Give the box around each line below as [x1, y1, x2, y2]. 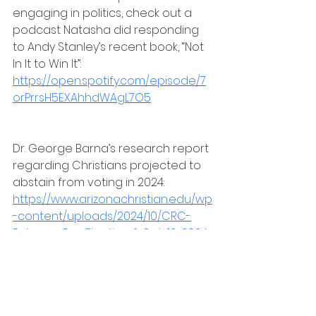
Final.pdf [13, 241, 58, 258]
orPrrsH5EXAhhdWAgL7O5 [13, 89, 151, 106]
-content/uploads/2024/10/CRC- [13, 207, 191, 224]
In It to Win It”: [13, 55, 84, 72]
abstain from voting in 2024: [13, 174, 167, 190]
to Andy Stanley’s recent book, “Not [13, 38, 207, 55]
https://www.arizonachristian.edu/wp [13, 190, 212, 207]
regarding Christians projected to [13, 157, 204, 174]
